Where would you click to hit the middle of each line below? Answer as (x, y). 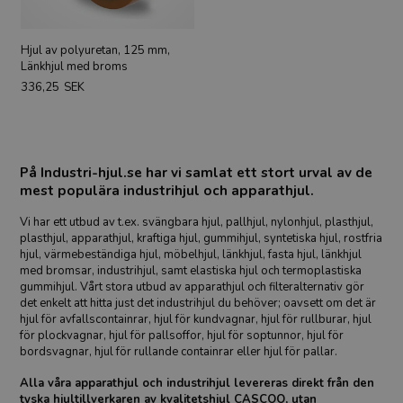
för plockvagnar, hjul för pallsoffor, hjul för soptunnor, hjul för (182, 335)
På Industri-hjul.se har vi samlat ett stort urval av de (197, 173)
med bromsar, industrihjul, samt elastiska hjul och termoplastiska (191, 270)
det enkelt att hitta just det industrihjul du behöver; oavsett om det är (198, 303)
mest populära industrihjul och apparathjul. (167, 191)
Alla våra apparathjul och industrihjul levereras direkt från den (197, 383)
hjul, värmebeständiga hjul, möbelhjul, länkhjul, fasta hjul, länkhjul (191, 254)
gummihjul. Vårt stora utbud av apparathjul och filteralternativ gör (193, 287)
